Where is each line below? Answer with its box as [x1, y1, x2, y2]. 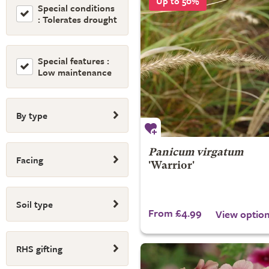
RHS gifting [16, 242, 62, 255]
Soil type [16, 198, 53, 211]
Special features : [38, 54, 109, 67]
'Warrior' [148, 161, 195, 171]
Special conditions [38, 1, 115, 14]
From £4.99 [148, 205, 202, 220]
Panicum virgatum [148, 148, 243, 158]
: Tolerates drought [38, 13, 117, 26]
